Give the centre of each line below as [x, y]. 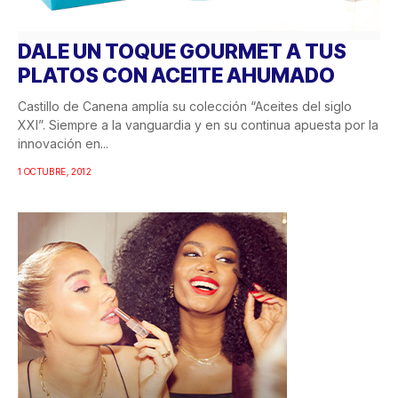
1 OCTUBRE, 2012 [55, 172]
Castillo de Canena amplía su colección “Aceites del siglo [185, 107]
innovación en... [63, 144]
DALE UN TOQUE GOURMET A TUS [182, 52]
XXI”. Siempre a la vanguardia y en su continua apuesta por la [198, 125]
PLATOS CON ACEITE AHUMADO [176, 76]
